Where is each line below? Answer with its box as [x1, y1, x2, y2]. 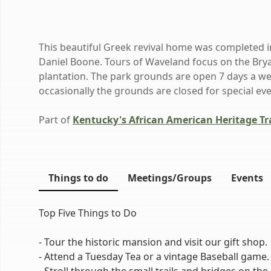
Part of [39, 113, 73, 126]
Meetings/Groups [128, 171, 212, 184]
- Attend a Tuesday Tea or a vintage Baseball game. [39, 250, 269, 263]
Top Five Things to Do [39, 206, 137, 220]
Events [231, 171, 263, 184]
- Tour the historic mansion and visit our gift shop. [39, 235, 267, 249]
